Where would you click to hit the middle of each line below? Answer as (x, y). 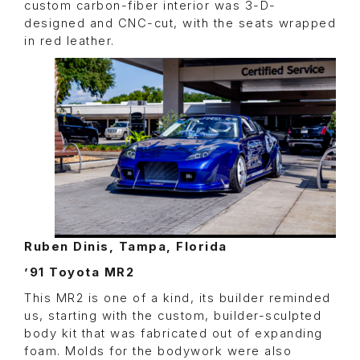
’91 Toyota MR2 (79, 273)
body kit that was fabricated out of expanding (174, 334)
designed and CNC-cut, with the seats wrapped (180, 24)
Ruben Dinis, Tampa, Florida (126, 247)
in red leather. (70, 41)
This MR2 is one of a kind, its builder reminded (178, 299)
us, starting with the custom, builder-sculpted (173, 316)
